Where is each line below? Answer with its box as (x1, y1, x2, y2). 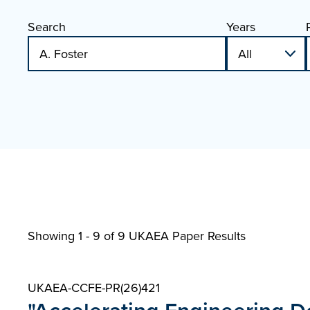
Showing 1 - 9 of (28, 227, 118, 244)
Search (28, 18, 66, 35)
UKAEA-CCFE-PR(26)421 (28, 279, 160, 296)
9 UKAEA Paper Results (118, 227, 246, 244)
